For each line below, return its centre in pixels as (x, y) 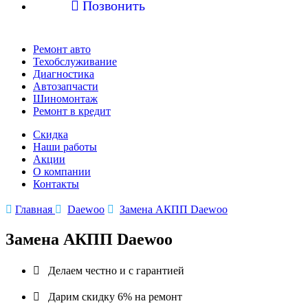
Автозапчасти (66, 86)
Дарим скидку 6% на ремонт (115, 296)
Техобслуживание (75, 62)
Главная (35, 209)
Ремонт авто (62, 49)
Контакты (56, 184)
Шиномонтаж (65, 99)
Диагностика (64, 74)
